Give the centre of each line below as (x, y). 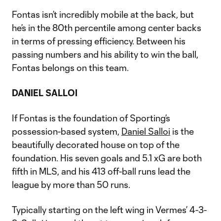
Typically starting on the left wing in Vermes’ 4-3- (109, 210)
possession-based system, (67, 131)
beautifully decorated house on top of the (96, 145)
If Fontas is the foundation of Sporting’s (91, 118)
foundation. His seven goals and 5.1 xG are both (107, 158)
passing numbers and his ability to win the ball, (105, 54)
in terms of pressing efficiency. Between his (99, 41)
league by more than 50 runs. (71, 184)
